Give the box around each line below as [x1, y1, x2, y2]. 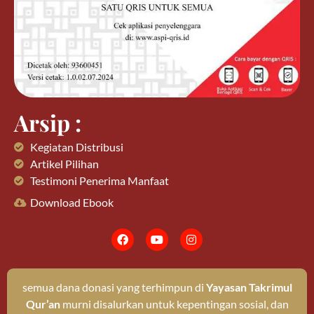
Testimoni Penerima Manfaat [29, 173, 169, 187]
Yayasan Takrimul [205, 280, 292, 294]
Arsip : [14, 107, 81, 137]
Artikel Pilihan [29, 156, 99, 170]
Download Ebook [29, 195, 114, 209]
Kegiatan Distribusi [29, 139, 123, 153]
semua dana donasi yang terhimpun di [22, 280, 206, 294]
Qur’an [25, 296, 60, 310]
